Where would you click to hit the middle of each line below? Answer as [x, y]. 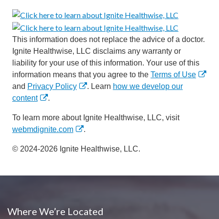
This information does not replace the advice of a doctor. [109, 39]
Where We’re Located [55, 211]
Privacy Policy [52, 86]
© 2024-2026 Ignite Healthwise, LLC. [76, 149]
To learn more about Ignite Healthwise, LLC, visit [96, 117]
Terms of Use [173, 74]
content [25, 98]
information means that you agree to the [81, 74]
